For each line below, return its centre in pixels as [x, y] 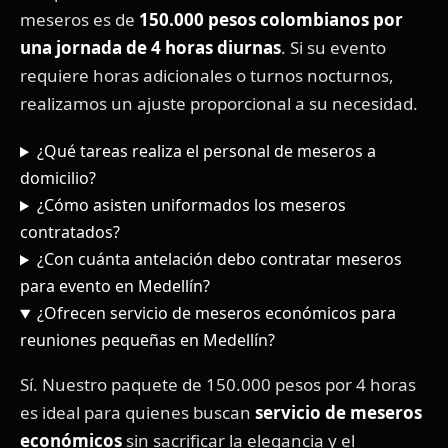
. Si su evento [333, 48]
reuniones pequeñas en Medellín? [147, 340]
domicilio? [58, 178]
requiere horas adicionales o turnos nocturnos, [207, 76]
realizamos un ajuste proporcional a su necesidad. [219, 104]
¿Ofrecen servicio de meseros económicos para [216, 313]
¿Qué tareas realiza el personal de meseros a [206, 151]
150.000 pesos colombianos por [271, 20]
